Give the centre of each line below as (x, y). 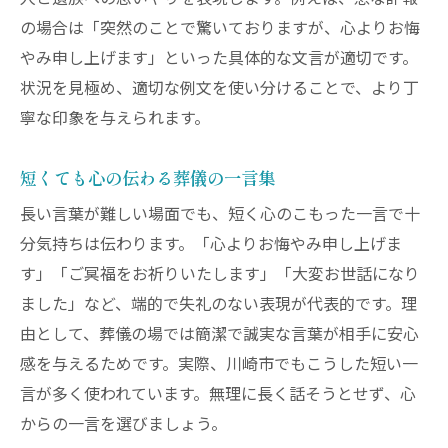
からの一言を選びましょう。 (123, 425)
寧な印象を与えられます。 (115, 119)
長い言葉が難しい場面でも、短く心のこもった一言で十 (220, 215)
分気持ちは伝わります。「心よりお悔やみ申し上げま (211, 245)
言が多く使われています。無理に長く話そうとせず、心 (218, 395)
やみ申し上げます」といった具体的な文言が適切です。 (219, 59)
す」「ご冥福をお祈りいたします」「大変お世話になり (220, 275)
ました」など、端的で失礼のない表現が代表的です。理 (218, 305)
